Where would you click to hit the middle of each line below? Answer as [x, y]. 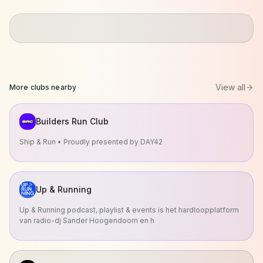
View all [230, 87]
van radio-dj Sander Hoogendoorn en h [87, 220]
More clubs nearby [43, 87]
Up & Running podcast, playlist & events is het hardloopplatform [129, 210]
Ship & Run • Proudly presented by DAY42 [91, 142]
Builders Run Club [72, 121]
